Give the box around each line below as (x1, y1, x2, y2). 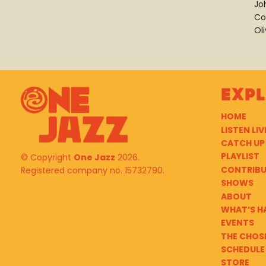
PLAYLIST (220, 150, 259, 163)
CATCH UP (220, 137, 265, 149)
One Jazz (74, 151, 115, 164)
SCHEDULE (220, 243, 265, 256)
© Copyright (21, 151, 74, 164)
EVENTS (220, 217, 254, 229)
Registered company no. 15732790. (21, 164, 164, 177)
